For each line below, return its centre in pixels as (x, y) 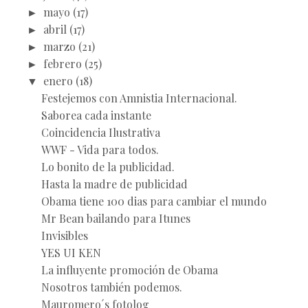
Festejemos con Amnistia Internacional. (139, 98)
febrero (63, 64)
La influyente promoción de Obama (129, 270)
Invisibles (64, 236)
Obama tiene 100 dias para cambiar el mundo (154, 201)
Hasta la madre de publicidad (114, 184)
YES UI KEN (71, 253)
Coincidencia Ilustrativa (100, 133)
